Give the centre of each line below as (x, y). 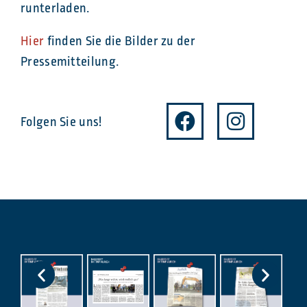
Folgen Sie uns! (61, 122)
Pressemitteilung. (70, 62)
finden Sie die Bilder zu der (121, 41)
